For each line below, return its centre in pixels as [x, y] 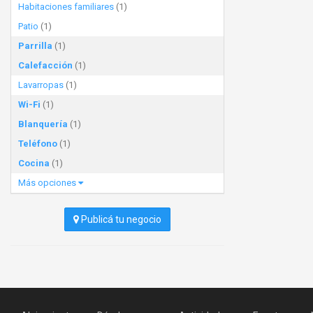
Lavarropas [41, 85]
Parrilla [35, 46]
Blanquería [43, 124]
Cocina [34, 163]
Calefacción [45, 65]
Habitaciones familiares [66, 7]
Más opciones [48, 183]
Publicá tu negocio [120, 219]
